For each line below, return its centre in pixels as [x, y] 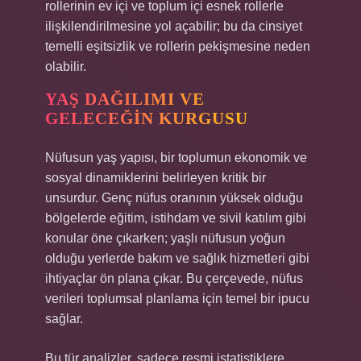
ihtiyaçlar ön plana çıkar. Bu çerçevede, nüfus [174, 278]
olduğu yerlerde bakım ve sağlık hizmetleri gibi [177, 258]
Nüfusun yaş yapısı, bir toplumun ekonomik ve [176, 158]
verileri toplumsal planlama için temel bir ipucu [177, 299]
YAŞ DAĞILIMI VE [125, 99]
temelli [66, 46]
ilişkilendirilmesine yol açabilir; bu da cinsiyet [174, 26]
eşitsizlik [111, 46]
